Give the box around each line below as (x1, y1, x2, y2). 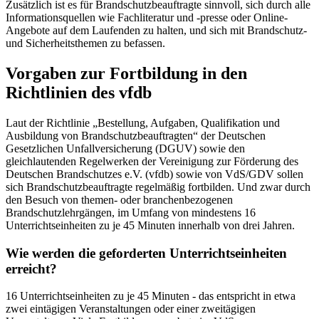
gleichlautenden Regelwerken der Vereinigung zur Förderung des (6, 155, 298, 167)
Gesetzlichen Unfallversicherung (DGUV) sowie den (6, 142, 245, 155)
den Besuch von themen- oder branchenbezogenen (6, 193, 233, 206)
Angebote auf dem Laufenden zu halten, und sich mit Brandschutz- (6, 24, 307, 37)
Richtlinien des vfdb (6, 83, 152, 103)
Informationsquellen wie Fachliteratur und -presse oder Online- (6, 11, 288, 24)
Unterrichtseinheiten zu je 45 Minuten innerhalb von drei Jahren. (6, 219, 295, 231)
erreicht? (6, 261, 57, 276)
